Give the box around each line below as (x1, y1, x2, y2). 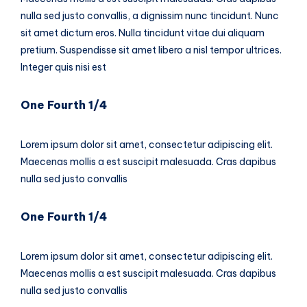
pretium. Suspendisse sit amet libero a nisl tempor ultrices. (21, 44, 282, 57)
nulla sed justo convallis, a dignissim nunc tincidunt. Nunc (21, 10, 279, 23)
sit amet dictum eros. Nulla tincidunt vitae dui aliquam (21, 27, 265, 40)
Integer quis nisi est (21, 61, 106, 74)
